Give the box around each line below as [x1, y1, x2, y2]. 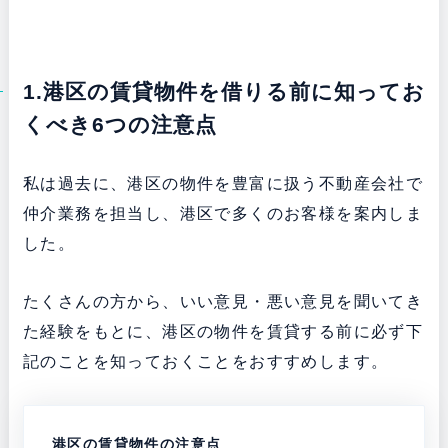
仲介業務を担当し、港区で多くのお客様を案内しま [22, 205, 424, 223]
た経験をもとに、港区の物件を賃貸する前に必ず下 [22, 323, 424, 341]
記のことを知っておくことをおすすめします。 [22, 353, 389, 371]
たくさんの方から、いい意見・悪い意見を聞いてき [22, 293, 424, 311]
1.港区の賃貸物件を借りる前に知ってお [22, 80, 425, 104]
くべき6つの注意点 [22, 113, 217, 137]
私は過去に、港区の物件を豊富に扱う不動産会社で [22, 175, 424, 193]
